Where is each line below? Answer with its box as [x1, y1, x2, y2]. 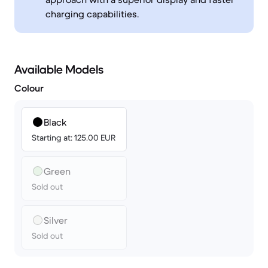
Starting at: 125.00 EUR [32, 132, 115, 143]
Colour [14, 82, 44, 94]
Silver [44, 214, 68, 226]
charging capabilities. [45, 8, 139, 20]
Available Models [14, 62, 103, 77]
